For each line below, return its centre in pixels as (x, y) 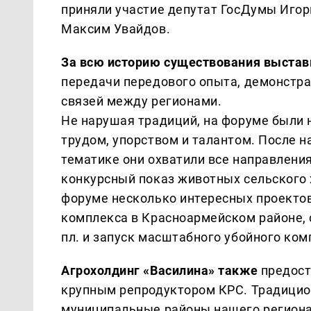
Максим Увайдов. (116, 28)
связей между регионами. (142, 101)
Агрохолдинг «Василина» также (160, 270)
